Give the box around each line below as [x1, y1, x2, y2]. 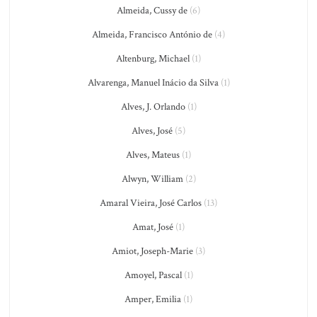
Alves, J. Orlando [120, 100, 185, 113]
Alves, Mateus [126, 149, 180, 161]
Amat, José [132, 221, 173, 234]
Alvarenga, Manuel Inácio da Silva [87, 76, 219, 89]
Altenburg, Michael [116, 52, 190, 65]
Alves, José [132, 125, 173, 137]
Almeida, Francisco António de [92, 28, 212, 41]
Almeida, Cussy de [117, 4, 188, 17]
